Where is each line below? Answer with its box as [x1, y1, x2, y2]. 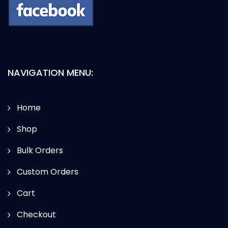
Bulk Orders [17, 144, 63, 156]
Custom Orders [17, 165, 78, 178]
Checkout [17, 208, 56, 220]
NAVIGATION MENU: [8, 66, 93, 79]
